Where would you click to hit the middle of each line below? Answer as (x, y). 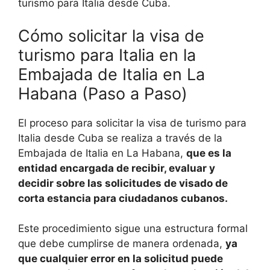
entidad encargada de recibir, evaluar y (117, 168)
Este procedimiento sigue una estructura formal (133, 229)
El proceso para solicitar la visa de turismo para (132, 123)
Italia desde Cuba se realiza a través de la (120, 138)
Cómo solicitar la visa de (111, 36)
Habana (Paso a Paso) (103, 93)
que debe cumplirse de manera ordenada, (122, 244)
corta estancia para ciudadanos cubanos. (123, 198)
